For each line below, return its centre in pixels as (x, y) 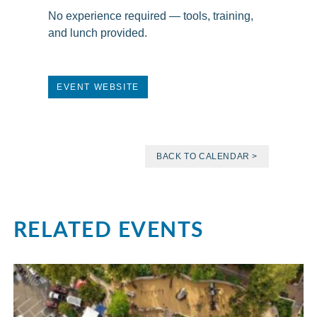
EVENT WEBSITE (98, 87)
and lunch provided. (98, 33)
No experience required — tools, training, (151, 16)
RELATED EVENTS (108, 229)
